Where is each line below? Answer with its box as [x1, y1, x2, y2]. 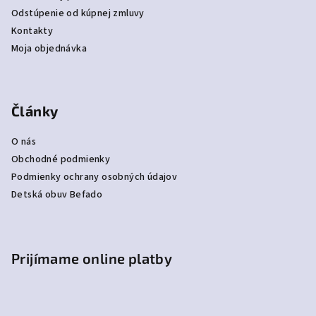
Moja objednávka [11, 42, 87, 56]
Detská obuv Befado [11, 188, 103, 202]
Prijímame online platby [11, 250, 173, 267]
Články [11, 102, 59, 120]
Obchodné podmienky [11, 152, 111, 167]
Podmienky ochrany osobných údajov [11, 170, 178, 185]
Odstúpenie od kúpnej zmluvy [11, 6, 145, 21]
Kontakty [11, 24, 54, 39]
